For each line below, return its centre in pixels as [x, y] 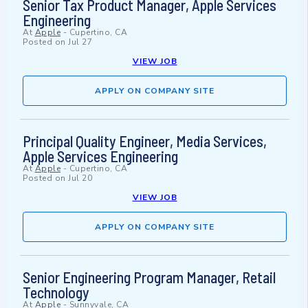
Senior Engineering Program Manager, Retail [149, 277]
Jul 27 [80, 42]
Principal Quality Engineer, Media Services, [145, 141]
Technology [56, 293]
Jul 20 [80, 178]
